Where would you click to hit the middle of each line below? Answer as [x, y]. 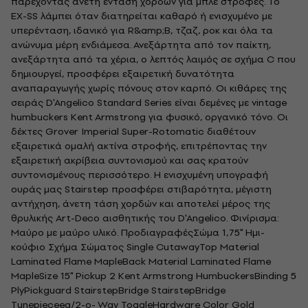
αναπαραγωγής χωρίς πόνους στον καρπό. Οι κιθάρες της [149, 88]
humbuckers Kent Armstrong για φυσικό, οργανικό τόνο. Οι [150, 117]
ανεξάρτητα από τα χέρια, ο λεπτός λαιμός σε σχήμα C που [153, 59]
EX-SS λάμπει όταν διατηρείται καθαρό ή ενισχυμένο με [142, 16]
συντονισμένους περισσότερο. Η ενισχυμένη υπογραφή [140, 175]
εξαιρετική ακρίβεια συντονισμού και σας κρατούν [130, 161]
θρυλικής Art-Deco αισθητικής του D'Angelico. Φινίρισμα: [145, 218]
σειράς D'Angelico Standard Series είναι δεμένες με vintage [149, 103]
